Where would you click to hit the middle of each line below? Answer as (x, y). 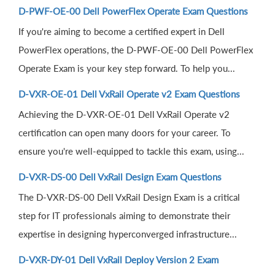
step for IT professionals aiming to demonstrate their (124, 216)
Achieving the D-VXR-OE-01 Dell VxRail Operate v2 (124, 114)
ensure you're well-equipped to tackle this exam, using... (131, 151)
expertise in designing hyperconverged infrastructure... (128, 234)
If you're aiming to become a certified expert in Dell (122, 32)
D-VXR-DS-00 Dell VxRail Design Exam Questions (120, 177)
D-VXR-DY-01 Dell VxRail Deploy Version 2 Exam (118, 260)
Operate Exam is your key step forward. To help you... (127, 68)
